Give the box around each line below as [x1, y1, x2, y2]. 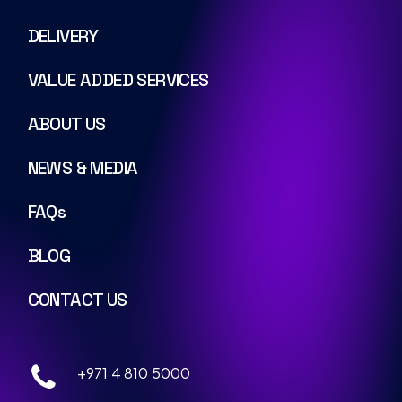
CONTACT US [27, 289, 127, 312]
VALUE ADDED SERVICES [27, 69, 209, 92]
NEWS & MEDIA [27, 157, 138, 180]
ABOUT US [27, 113, 106, 136]
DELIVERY [27, 25, 99, 48]
